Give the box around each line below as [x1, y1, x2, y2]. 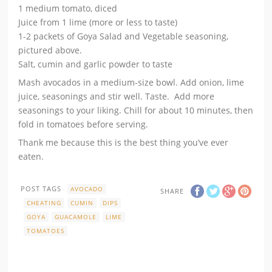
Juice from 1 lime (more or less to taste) [18, 16, 178, 28]
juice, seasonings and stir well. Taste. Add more [18, 90, 215, 102]
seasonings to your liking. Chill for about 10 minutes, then [18, 104, 254, 116]
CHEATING [27, 198, 62, 207]
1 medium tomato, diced [18, 2, 118, 14]
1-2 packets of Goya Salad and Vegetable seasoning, [18, 30, 229, 42]
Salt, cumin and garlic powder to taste [18, 58, 173, 70]
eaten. [18, 150, 44, 162]
